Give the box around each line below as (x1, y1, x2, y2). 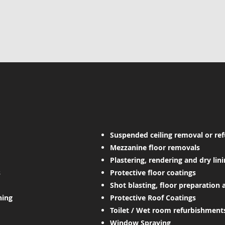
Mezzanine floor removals (110, 143, 200, 152)
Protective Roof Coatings (110, 193, 196, 202)
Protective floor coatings (110, 168, 196, 177)
